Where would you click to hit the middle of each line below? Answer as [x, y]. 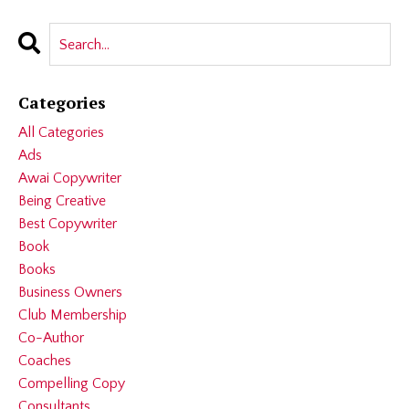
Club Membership [73, 315]
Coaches [45, 361]
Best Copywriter [68, 224]
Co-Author [51, 338]
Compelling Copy [72, 384]
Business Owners [70, 293]
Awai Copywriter [70, 178]
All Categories [61, 133]
